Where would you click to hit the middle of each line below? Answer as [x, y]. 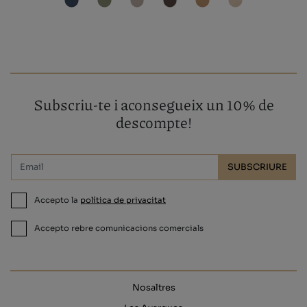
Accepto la [57, 200]
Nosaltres [153, 288]
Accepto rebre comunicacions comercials [118, 228]
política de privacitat [123, 200]
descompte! [153, 123]
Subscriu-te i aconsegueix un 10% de [153, 105]
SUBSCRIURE [257, 168]
